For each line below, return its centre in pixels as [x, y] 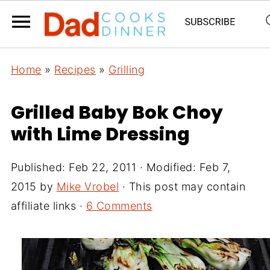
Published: [40, 167]
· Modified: [168, 167]
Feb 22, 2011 [103, 167]
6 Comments [119, 206]
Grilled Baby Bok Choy [117, 113]
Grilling [127, 70]
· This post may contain [182, 187]
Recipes [75, 70]
